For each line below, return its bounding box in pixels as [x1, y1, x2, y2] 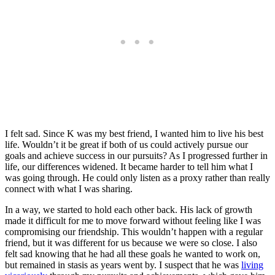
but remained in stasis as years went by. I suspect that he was [5, 260, 241, 271]
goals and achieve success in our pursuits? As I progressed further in [5, 150, 268, 161]
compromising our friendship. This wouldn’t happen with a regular [5, 227, 263, 238]
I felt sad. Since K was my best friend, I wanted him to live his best [5, 128, 263, 139]
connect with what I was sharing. [5, 184, 133, 195]
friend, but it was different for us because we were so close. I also [5, 238, 257, 249]
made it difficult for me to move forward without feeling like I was [5, 215, 261, 227]
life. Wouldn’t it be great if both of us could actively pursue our [5, 139, 248, 150]
